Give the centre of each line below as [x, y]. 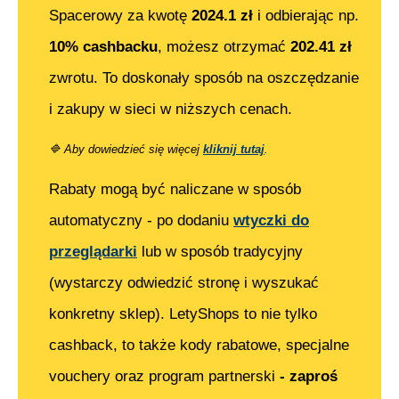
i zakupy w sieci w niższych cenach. [171, 110]
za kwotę [157, 16]
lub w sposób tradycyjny [220, 252]
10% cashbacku [103, 47]
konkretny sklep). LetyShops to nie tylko [183, 314]
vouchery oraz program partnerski [164, 377]
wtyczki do [271, 221]
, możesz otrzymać [224, 47]
